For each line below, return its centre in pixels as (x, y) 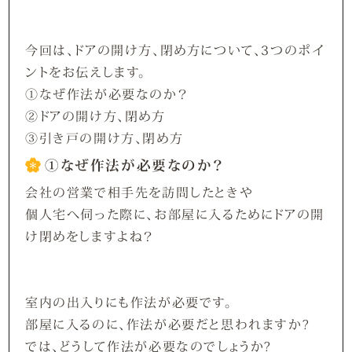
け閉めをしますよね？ (90, 236)
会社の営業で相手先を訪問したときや (139, 192)
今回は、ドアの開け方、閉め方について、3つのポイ (175, 49)
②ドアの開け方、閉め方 (95, 115)
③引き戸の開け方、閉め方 (104, 137)
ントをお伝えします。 (86, 71)
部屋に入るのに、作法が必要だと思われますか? (168, 324)
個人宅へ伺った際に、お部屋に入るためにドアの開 (175, 214)
